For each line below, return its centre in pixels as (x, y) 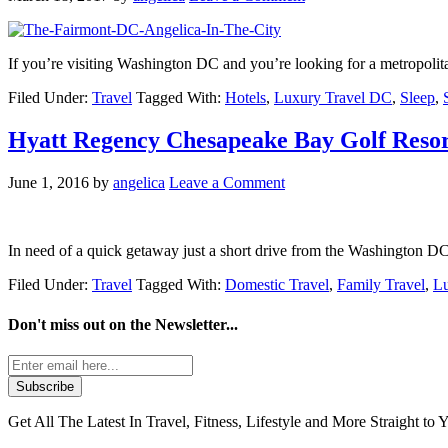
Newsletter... (196, 324)
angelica (139, 183)
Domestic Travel (277, 285)
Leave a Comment (227, 183)
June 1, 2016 (48, 183)
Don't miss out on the (81, 324)
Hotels (245, 98)
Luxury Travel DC (333, 98)
